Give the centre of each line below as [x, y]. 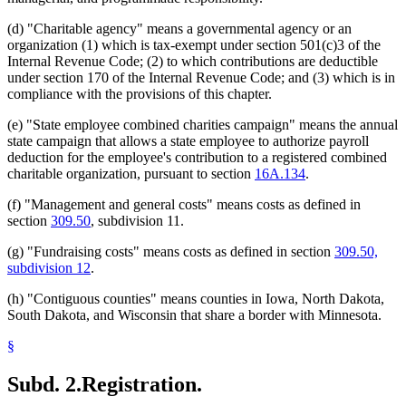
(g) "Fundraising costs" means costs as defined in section [171, 252]
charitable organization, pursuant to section [131, 174]
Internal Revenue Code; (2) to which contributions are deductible [193, 62]
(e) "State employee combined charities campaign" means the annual [203, 125]
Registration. [142, 385]
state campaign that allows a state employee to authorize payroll [188, 141]
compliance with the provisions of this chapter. [140, 94]
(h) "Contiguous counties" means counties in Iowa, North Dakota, [196, 299]
